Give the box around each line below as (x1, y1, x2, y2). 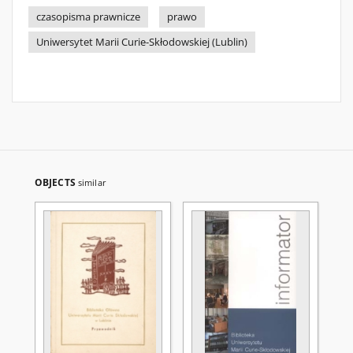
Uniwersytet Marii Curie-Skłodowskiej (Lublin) (36, 35, 247, 49)
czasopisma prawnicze (36, 10, 140, 24)
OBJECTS (35, 176, 78, 189)
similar (77, 176, 106, 188)
